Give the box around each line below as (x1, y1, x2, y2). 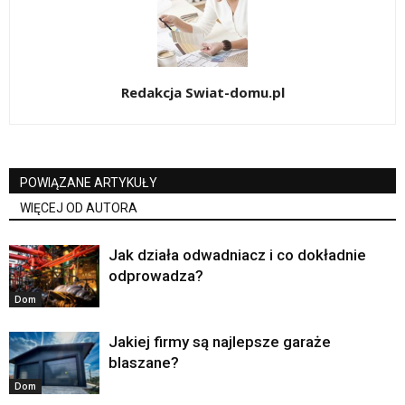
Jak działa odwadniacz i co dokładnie (108, 246, 366, 265)
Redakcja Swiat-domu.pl (120, 83, 285, 102)
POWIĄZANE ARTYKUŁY (20, 175, 157, 191)
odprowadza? (108, 267, 203, 286)
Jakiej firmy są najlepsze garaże (108, 333, 331, 352)
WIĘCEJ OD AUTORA (20, 201, 137, 216)
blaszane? (108, 353, 179, 372)
